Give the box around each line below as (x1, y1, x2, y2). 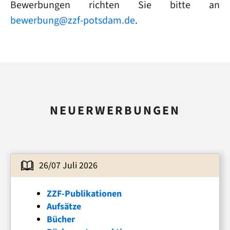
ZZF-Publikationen (47, 187, 122, 200)
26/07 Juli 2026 (39, 159, 98, 171)
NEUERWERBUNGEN (50, 102, 180, 119)
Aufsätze (47, 200, 81, 213)
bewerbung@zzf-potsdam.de (10, 13, 135, 27)
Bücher (47, 213, 75, 225)
